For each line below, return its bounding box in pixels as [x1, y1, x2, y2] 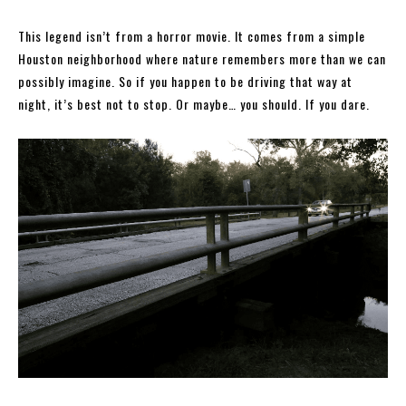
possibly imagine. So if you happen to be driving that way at [18, 72, 353, 92]
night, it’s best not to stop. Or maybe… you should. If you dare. [18, 94, 370, 114]
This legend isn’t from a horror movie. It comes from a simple [18, 26, 365, 46]
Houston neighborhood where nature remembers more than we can [18, 49, 386, 69]
